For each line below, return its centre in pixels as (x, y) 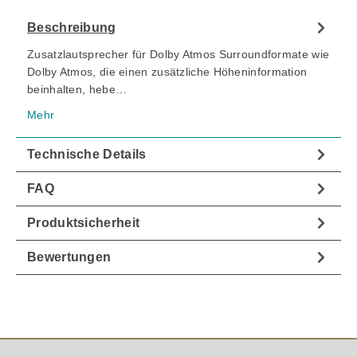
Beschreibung (72, 28)
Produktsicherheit (84, 223)
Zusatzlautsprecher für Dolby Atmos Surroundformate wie (178, 55)
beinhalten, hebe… (77, 90)
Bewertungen (69, 257)
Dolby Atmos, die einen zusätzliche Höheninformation (167, 72)
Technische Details (87, 155)
